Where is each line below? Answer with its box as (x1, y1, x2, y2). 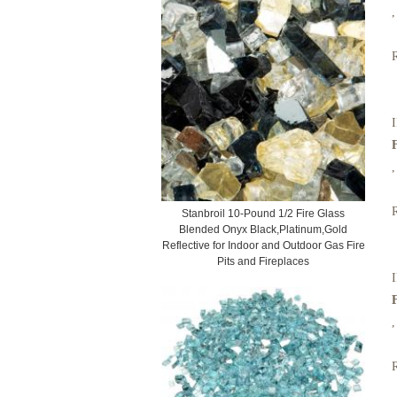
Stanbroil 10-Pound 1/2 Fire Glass (182, 207, 345, 220)
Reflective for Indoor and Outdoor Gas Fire (161, 239, 365, 252)
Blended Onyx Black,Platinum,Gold (179, 223, 347, 236)
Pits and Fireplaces (217, 255, 309, 268)
